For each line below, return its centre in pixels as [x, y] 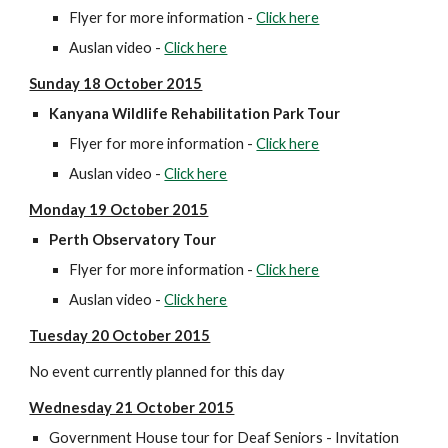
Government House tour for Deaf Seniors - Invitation [224, 437]
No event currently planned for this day [157, 371]
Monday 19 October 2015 [119, 209]
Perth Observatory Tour [133, 239]
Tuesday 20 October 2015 [120, 335]
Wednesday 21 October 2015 [132, 407]
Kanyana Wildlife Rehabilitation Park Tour [196, 113]
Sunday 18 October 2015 [116, 83]
